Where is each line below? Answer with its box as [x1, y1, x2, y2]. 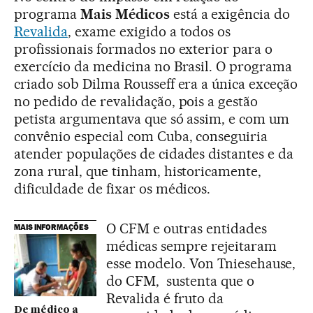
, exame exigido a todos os [67, 23, 231, 41]
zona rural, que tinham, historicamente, [14, 163, 262, 180]
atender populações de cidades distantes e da [14, 145, 294, 163]
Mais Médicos [80, 6, 170, 23]
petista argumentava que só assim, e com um [14, 110, 290, 128]
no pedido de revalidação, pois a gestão [14, 93, 259, 110]
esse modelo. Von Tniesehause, [106, 255, 296, 272]
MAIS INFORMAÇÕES [14, 222, 89, 233]
